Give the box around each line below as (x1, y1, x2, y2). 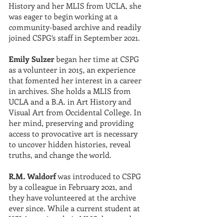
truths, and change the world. (9, 150, 111, 160)
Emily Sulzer (9, 54, 54, 64)
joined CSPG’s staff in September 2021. (9, 32, 140, 43)
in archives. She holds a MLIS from (9, 86, 133, 96)
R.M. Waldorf (9, 171, 56, 181)
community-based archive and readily (9, 22, 143, 32)
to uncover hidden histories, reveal (9, 139, 133, 149)
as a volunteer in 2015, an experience (9, 64, 138, 75)
